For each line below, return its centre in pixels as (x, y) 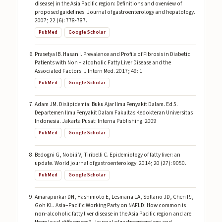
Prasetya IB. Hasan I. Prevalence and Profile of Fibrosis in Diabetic (112, 54)
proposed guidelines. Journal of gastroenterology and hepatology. (115, 12)
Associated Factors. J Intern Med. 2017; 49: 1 (88, 71)
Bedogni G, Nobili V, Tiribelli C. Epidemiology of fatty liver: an (107, 155)
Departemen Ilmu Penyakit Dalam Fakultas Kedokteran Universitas (113, 113)
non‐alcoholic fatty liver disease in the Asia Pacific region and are (113, 214)
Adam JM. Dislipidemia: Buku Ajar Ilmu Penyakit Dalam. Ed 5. (106, 105)
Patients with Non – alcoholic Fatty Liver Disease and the (103, 62)
